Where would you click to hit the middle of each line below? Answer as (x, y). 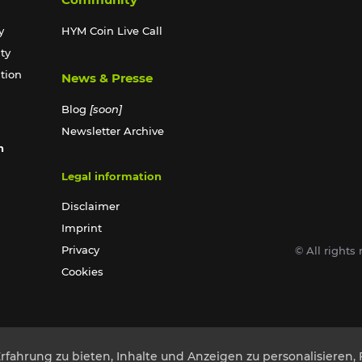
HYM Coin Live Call (112, 30)
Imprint (81, 227)
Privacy (80, 249)
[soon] (105, 109)
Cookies (82, 271)
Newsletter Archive (112, 130)
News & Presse (107, 78)
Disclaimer (90, 206)
